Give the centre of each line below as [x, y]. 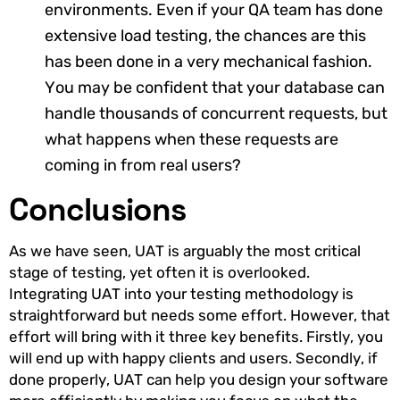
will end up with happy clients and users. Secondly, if [193, 358]
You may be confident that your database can [215, 88]
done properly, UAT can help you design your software [199, 379]
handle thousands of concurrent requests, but [216, 114]
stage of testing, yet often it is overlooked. [159, 272]
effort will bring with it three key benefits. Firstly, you [196, 336]
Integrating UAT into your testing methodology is [181, 293]
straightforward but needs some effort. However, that [200, 315]
